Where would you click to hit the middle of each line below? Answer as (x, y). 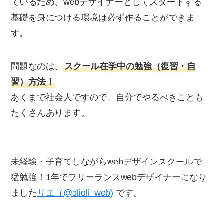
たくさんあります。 (50, 113)
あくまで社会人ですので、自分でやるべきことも (107, 97)
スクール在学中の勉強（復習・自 (130, 66)
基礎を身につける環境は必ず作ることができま (103, 18)
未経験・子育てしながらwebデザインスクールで (107, 161)
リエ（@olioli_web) (75, 192)
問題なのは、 (37, 66)
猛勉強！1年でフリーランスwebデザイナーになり (109, 177)
